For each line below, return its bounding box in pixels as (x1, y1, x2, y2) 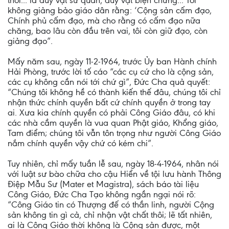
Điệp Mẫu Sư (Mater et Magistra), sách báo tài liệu (8, 179, 199, 189)
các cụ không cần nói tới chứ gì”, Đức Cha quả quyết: (8, 77, 210, 87)
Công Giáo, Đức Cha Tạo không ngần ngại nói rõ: (8, 189, 196, 199)
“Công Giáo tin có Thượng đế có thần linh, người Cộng (8, 199, 214, 210)
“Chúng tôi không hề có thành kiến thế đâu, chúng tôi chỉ (8, 87, 221, 97)
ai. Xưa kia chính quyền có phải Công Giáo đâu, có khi (8, 107, 215, 118)
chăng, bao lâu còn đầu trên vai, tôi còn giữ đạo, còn (8, 26, 208, 36)
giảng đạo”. (8, 36, 53, 46)
